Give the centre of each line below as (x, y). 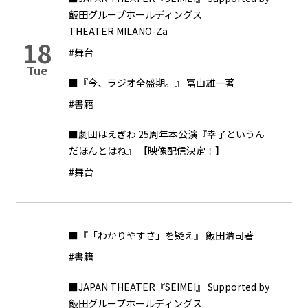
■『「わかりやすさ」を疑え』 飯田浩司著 (161, 235)
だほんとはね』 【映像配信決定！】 (147, 151)
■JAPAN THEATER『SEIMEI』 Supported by (169, 287)
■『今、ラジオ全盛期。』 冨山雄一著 (152, 82)
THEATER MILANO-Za (118, 31)
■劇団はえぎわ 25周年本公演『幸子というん (167, 134)
